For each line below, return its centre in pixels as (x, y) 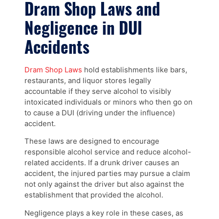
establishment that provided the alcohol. (94, 195)
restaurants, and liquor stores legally (88, 80)
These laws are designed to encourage (92, 142)
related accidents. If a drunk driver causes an (102, 163)
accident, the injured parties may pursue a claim (107, 174)
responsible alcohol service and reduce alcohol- (108, 152)
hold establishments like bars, (135, 70)
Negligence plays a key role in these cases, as (104, 213)
